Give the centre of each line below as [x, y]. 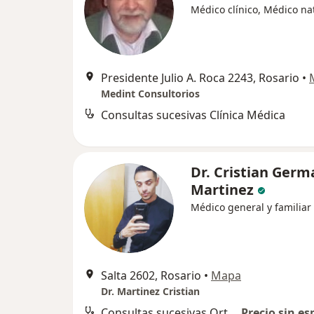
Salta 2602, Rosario [151, 275]
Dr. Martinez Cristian [150, 291]
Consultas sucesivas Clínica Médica [193, 115]
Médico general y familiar [251, 207]
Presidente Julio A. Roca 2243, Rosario [200, 77]
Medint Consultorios [150, 93]
